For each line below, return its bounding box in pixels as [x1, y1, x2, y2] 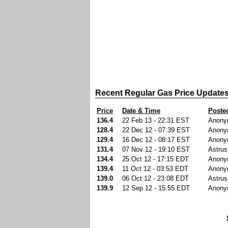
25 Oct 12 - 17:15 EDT [122, 155, 189, 163]
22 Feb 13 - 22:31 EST [122, 116, 189, 124]
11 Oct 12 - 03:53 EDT [122, 164, 188, 173]
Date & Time [122, 106, 160, 115]
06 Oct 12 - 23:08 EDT [122, 174, 189, 182]
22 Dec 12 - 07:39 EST [122, 126, 190, 134]
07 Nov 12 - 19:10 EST [122, 145, 190, 153]
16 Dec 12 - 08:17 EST [122, 135, 190, 144]
